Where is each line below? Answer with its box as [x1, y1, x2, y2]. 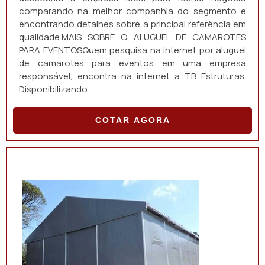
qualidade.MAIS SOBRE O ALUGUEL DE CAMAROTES [19, 31, 246, 43]
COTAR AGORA [95, 115, 170, 125]
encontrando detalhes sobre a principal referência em [19, 18, 246, 30]
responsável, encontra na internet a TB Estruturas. [19, 70, 246, 82]
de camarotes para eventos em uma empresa [19, 57, 246, 69]
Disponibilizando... [19, 83, 93, 95]
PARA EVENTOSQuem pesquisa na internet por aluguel [19, 44, 246, 56]
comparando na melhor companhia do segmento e [19, 5, 246, 17]
